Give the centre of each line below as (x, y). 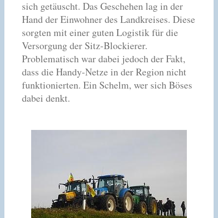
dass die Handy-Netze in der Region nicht (104, 72)
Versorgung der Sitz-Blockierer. (84, 45)
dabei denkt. (46, 98)
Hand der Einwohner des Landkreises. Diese (108, 19)
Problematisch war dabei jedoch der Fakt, (103, 59)
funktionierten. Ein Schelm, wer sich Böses (107, 85)
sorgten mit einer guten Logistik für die (100, 32)
